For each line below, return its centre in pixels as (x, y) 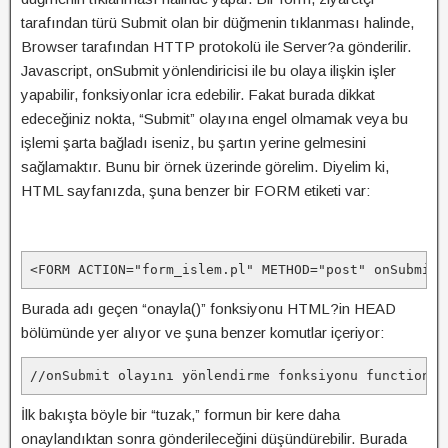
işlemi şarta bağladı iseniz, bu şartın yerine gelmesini (193, 142)
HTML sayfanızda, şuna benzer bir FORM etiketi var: (195, 190)
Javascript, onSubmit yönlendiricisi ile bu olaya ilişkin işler (208, 70)
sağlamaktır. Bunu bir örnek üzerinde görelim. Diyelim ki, (205, 166)
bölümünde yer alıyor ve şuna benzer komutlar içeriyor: (202, 332)
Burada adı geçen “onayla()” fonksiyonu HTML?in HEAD (208, 308)
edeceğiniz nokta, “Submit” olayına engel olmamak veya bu (214, 118)
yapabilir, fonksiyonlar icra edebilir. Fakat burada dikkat (198, 94)
